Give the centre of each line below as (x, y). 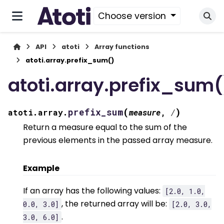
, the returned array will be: (115, 204)
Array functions (122, 47)
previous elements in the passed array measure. (118, 140)
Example (41, 168)
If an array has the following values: (93, 191)
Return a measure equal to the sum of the (105, 127)
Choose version (133, 16)
